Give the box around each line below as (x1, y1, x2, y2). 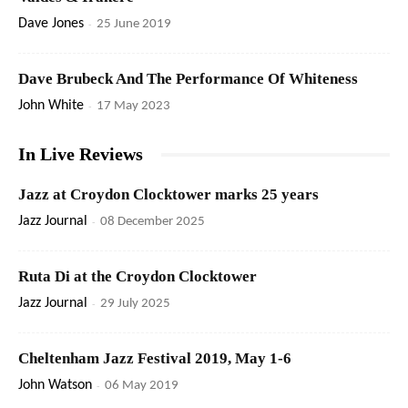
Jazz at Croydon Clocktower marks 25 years (18, 186, 319, 204)
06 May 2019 (105, 379, 178, 393)
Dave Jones (18, 16, 84, 32)
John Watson (18, 378, 92, 393)
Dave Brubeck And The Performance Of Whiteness (18, 70, 358, 88)
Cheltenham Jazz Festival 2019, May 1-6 (18, 350, 291, 368)
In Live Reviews (18, 144, 143, 165)
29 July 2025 (100, 297, 170, 311)
